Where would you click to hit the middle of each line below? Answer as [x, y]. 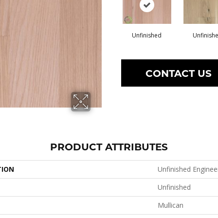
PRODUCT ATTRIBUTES [109, 146]
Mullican [171, 205]
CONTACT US [179, 73]
